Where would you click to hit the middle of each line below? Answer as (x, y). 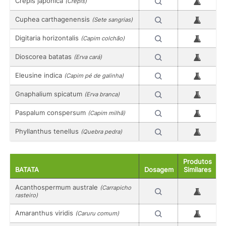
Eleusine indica (40, 75)
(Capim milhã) (106, 113)
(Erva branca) (102, 95)
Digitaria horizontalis (48, 38)
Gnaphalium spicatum (50, 94)
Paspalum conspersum (51, 113)
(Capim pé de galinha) (94, 76)
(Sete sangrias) (112, 20)
